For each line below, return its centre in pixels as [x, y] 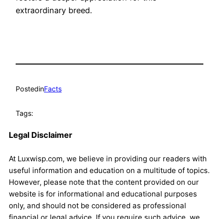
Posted [27, 88]
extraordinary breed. [54, 11]
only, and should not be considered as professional [98, 205]
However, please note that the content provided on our [104, 182]
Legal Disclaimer [41, 135]
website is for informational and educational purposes [103, 194]
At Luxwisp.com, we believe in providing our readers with [108, 158]
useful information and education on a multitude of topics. [109, 170]
